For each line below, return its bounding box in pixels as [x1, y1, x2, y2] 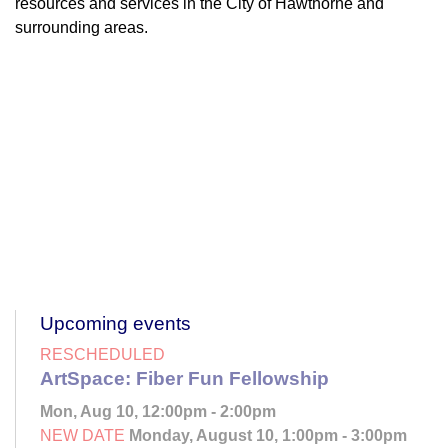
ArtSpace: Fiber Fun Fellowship [40, 368, 329, 390]
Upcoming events [40, 313, 191, 335]
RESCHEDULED [40, 346, 165, 364]
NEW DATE [40, 427, 125, 445]
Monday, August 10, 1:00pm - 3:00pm [125, 427, 407, 445]
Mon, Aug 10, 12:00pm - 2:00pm [40, 403, 276, 421]
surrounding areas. [15, 19, 148, 37]
